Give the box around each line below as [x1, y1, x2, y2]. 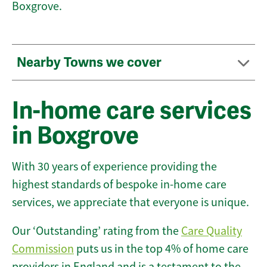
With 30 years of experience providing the [12, 159, 217, 175]
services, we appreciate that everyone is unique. [12, 195, 249, 210]
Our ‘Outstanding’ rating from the [12, 223, 181, 239]
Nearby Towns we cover [17, 54, 164, 71]
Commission [12, 241, 74, 257]
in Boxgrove [12, 121, 139, 151]
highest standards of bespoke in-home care [12, 177, 226, 193]
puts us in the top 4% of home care [74, 241, 249, 257]
